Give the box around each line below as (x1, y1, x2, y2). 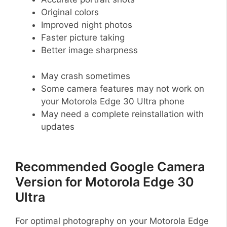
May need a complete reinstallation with (41, 108, 204, 119)
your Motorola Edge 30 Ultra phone (41, 96, 184, 106)
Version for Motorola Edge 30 (15, 174, 194, 190)
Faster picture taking (41, 32, 125, 43)
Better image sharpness (41, 45, 138, 56)
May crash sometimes (41, 70, 130, 81)
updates (41, 121, 74, 132)
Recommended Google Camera (15, 159, 205, 174)
